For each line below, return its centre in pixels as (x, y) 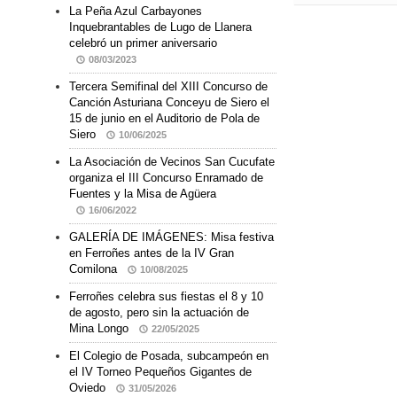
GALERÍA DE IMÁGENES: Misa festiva (171, 237)
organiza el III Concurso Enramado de (166, 178)
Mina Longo (101, 329)
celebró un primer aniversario (143, 43)
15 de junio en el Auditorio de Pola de (164, 119)
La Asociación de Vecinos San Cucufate (172, 162)
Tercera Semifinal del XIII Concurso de (168, 87)
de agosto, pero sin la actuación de (159, 313)
